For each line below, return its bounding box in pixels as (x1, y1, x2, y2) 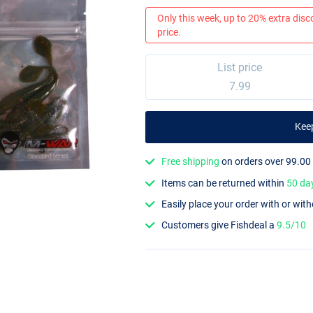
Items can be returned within (161, 177, 287, 189)
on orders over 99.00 (219, 156, 312, 168)
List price (217, 61, 263, 75)
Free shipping (161, 156, 220, 168)
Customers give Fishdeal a (161, 219, 277, 231)
